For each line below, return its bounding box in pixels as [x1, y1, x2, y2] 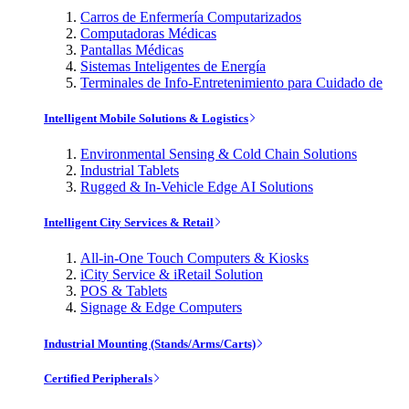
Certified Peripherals [44, 371, 152, 385]
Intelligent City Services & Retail [44, 215, 214, 230]
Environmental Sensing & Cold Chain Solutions [80, 146, 357, 163]
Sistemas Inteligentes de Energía [80, 58, 266, 74]
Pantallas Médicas [80, 41, 184, 58]
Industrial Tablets [80, 163, 179, 179]
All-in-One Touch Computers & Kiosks [80, 250, 309, 267]
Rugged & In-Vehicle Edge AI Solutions [80, 179, 313, 195]
